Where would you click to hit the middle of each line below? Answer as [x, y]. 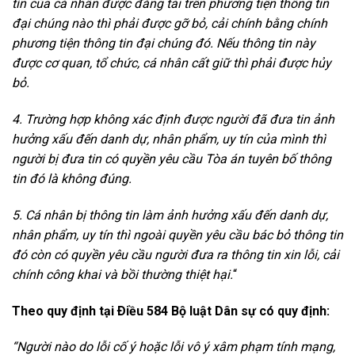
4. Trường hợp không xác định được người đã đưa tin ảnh [173, 120]
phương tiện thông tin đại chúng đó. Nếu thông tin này [164, 44]
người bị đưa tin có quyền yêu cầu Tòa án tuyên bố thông [172, 159]
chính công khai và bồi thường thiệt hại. [122, 274]
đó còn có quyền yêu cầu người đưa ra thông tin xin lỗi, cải [176, 254]
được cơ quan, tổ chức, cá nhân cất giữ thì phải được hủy [172, 63]
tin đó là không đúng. [72, 179]
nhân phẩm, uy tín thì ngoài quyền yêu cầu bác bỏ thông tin [177, 235]
